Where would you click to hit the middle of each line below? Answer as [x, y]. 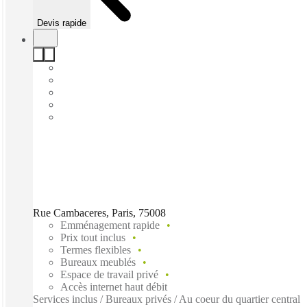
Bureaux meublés [98, 262]
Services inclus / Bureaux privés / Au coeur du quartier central [167, 299]
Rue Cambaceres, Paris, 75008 [99, 212]
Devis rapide [62, 23]
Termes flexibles [96, 249]
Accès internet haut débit [114, 286]
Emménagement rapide [110, 225]
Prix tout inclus [93, 237]
